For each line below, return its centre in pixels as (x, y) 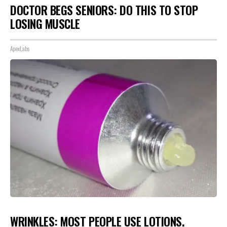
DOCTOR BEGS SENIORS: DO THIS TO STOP (104, 10)
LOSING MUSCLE (45, 24)
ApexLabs (20, 48)
